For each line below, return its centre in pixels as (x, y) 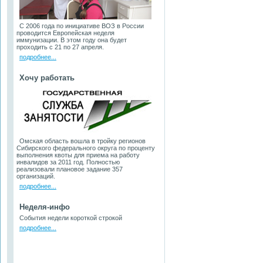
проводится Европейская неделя (65, 33)
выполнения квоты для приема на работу (78, 155)
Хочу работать (47, 78)
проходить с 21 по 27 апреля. (60, 47)
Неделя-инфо (45, 207)
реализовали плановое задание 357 (70, 169)
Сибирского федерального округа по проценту (86, 148)
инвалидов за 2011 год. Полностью (68, 162)
